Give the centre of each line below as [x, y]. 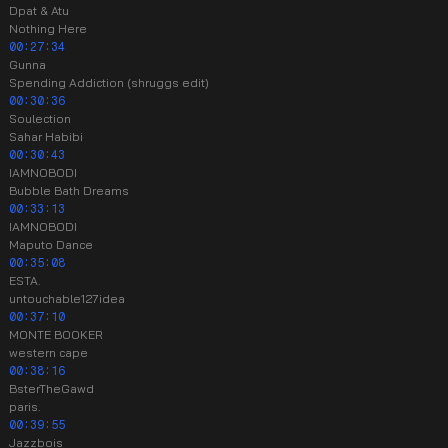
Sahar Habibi [46, 136]
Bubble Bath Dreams [69, 190]
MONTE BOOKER [56, 334]
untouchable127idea [67, 298]
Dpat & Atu [39, 10]
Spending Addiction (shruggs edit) [109, 82]
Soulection [40, 118]
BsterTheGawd [51, 388]
